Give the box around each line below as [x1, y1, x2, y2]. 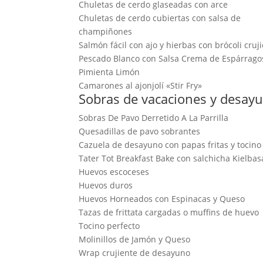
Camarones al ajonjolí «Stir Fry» [79, 79, 203, 91]
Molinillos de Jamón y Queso [79, 233, 191, 245]
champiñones [79, 25, 133, 37]
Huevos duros [79, 179, 133, 191]
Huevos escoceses [79, 166, 150, 177]
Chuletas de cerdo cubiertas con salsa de [79, 12, 241, 23]
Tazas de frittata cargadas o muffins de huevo [79, 206, 259, 218]
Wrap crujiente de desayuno [79, 247, 191, 258]
